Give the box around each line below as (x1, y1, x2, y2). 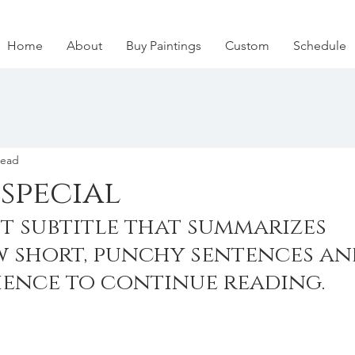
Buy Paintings (126, 38, 201, 53)
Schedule (293, 38, 346, 53)
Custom (225, 38, 269, 53)
